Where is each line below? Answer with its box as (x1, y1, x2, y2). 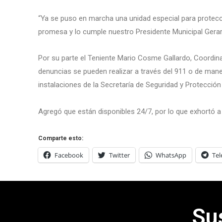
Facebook (55, 150, 84, 160)
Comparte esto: (38, 134, 84, 142)
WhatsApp (156, 150, 187, 160)
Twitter (109, 150, 130, 160)
